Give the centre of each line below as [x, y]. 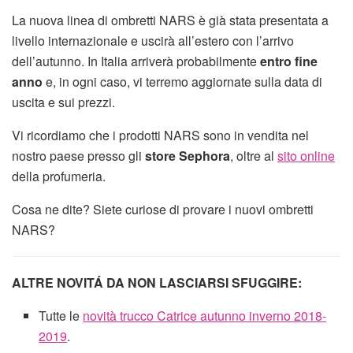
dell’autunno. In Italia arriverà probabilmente [136, 61]
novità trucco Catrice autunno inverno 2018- [205, 316]
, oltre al [254, 156]
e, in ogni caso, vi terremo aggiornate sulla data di [182, 82]
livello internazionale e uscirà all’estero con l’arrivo [153, 41]
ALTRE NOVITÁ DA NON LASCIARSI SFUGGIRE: [158, 283]
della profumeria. [59, 176]
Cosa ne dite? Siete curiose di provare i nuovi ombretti [163, 210]
